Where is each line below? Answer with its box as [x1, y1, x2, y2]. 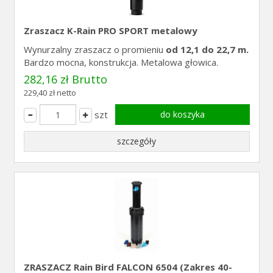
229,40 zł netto [23, 87, 76, 98]
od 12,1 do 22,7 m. [165, 43, 249, 55]
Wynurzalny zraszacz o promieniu [23, 43, 166, 55]
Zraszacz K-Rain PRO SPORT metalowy [23, 24, 197, 37]
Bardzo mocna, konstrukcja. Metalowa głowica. [23, 56, 218, 68]
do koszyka [160, 108, 205, 120]
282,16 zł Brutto [23, 72, 107, 87]
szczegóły [117, 135, 156, 147]
